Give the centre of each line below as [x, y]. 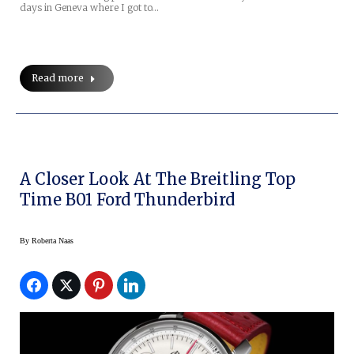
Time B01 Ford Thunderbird [127, 199]
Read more [58, 77]
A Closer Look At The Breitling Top [158, 179]
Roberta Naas [53, 240]
